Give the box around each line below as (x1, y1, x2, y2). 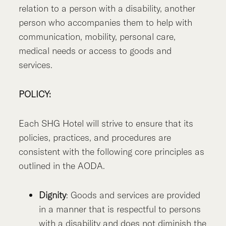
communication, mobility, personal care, (19, 31, 176, 43)
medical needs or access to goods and (19, 45, 172, 57)
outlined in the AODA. (19, 160, 105, 172)
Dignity (39, 189, 67, 201)
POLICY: (19, 88, 51, 100)
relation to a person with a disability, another (19, 3, 196, 15)
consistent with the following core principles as (19, 146, 205, 158)
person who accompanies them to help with (19, 17, 193, 29)
